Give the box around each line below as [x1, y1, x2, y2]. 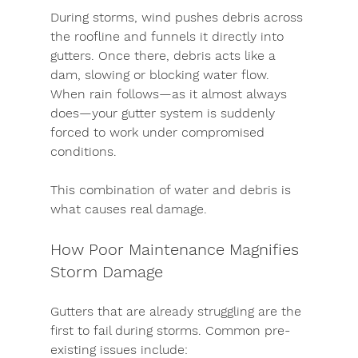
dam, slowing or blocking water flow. [50, 67, 273, 82]
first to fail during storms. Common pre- [50, 323, 290, 338]
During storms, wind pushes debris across [50, 10, 307, 25]
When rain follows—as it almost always [50, 86, 291, 101]
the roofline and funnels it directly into [50, 29, 288, 44]
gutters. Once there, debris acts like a [50, 48, 280, 63]
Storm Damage [50, 262, 163, 281]
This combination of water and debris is [50, 182, 295, 197]
